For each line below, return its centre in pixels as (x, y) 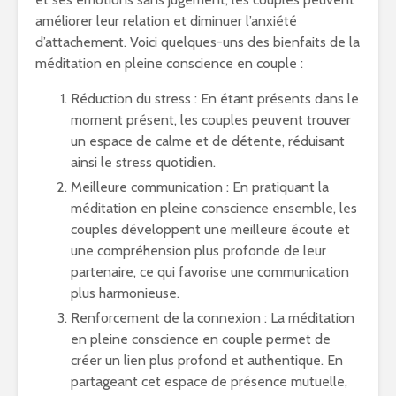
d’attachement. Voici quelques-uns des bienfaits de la (198, 42)
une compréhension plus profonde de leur (198, 251)
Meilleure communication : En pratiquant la (200, 187)
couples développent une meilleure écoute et (210, 229)
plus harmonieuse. (125, 293)
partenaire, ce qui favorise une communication (210, 272)
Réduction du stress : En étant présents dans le (215, 99)
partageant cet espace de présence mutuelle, (209, 381)
